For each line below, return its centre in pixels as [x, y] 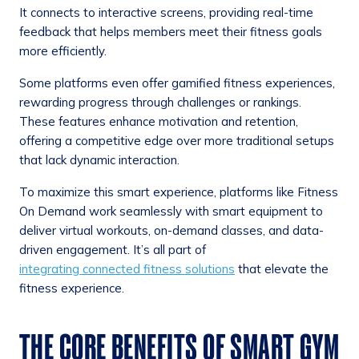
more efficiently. [63, 50]
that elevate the [282, 268]
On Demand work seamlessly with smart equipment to [171, 211]
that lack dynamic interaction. [99, 159]
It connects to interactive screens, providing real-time [166, 12]
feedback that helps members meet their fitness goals [171, 31]
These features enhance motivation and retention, [159, 121]
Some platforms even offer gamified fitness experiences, [177, 83]
